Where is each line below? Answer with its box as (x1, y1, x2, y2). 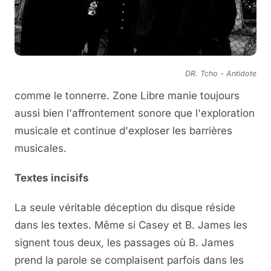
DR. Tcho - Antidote (185, 68, 256, 78)
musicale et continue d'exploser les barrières (15, 124, 232, 137)
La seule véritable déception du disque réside (15, 201, 235, 214)
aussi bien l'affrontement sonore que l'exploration (15, 106, 255, 119)
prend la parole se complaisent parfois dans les (15, 253, 244, 266)
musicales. (15, 142, 67, 154)
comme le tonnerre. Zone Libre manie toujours (15, 89, 240, 102)
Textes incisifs (15, 171, 89, 184)
